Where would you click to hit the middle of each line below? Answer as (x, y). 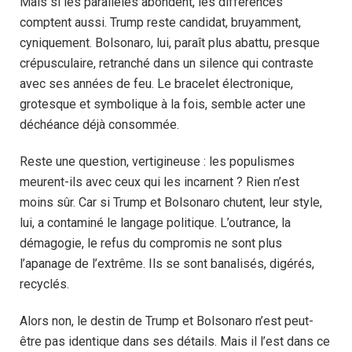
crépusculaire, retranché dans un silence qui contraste (167, 64)
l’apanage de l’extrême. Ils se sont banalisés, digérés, (167, 263)
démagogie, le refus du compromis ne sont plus (151, 243)
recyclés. (44, 284)
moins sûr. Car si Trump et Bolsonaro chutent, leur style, (171, 202)
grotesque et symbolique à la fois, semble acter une (163, 104)
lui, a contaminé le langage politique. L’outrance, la (155, 222)
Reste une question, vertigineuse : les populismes (157, 161)
